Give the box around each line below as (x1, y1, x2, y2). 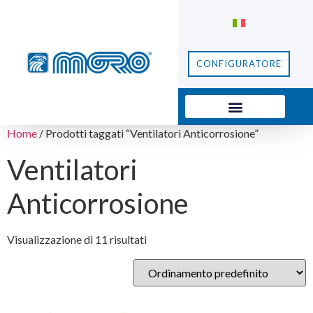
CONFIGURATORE (196, 58, 282, 69)
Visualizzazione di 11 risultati (7, 233, 147, 246)
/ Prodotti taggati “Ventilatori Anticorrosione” (37, 126, 259, 140)
